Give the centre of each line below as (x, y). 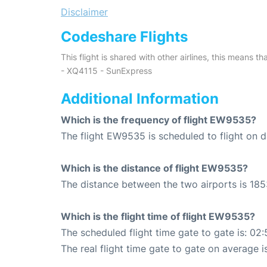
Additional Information (140, 99)
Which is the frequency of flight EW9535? (159, 120)
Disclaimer (84, 12)
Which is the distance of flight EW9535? (154, 168)
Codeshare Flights (124, 37)
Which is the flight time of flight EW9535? (158, 217)
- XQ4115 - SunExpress (106, 71)
